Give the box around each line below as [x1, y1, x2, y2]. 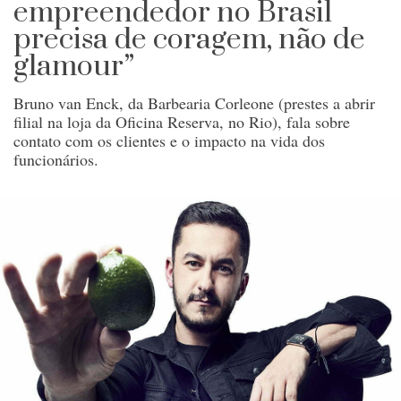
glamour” [13, 47, 134, 85]
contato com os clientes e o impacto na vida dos [13, 129, 325, 151]
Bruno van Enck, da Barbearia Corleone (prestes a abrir [13, 91, 375, 114]
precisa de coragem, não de [13, 21, 365, 58]
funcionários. [13, 148, 98, 170]
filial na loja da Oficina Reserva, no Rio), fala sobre [13, 110, 350, 132]
